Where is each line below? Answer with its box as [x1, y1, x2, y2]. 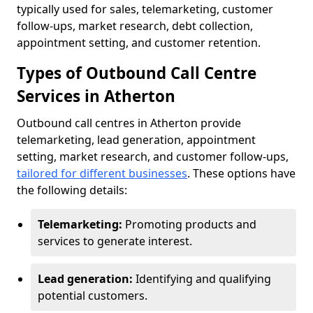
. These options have [187, 166, 296, 181]
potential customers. [38, 288, 147, 303]
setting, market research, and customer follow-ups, [17, 149, 289, 164]
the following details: [17, 182, 127, 198]
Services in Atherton [17, 85, 175, 107]
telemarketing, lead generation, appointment [17, 132, 256, 147]
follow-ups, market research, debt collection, [17, 18, 253, 34]
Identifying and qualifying [136, 271, 271, 286]
